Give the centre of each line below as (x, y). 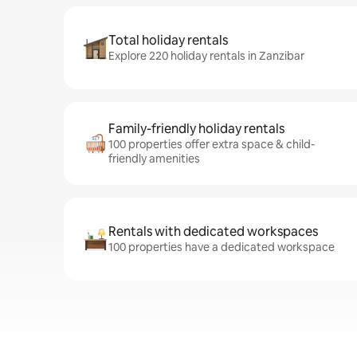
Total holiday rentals (168, 40)
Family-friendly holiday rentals (196, 129)
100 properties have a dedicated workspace (222, 247)
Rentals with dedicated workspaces (213, 231)
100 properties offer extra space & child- (212, 144)
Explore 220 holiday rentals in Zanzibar (206, 56)
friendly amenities (154, 159)
